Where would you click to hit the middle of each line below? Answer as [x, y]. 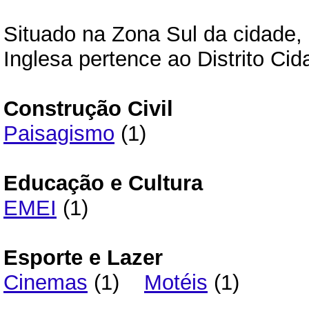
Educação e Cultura [103, 183]
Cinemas [46, 282]
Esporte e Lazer [83, 258]
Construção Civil [88, 109]
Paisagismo [59, 133]
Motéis [176, 282]
